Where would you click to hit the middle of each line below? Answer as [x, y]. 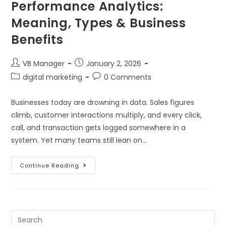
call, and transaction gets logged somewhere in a [99, 128]
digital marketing [53, 77]
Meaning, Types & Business [99, 23]
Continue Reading [50, 166]
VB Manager [44, 64]
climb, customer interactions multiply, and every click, [107, 115]
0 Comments [128, 77]
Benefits [37, 40]
